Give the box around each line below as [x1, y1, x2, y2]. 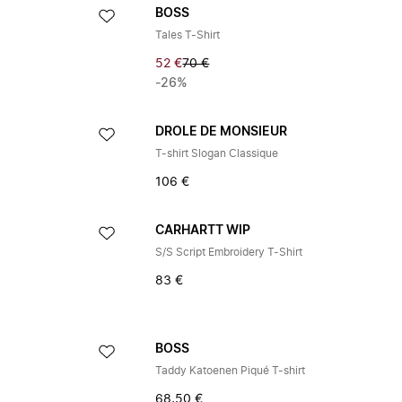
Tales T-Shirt [155, 30, 221, 40]
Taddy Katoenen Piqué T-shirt [155, 365, 306, 376]
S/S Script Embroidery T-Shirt [155, 247, 303, 258]
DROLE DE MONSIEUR [155, 126, 288, 138]
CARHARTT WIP [155, 224, 251, 237]
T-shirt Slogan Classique [155, 148, 279, 159]
